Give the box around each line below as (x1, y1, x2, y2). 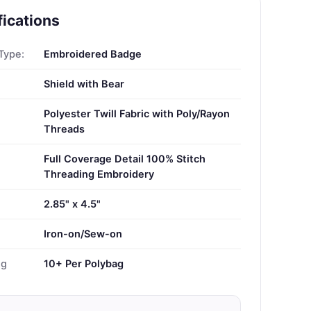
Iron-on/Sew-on (43, 227, 122, 240)
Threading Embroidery (43, 167, 154, 180)
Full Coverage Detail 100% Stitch (43, 152, 205, 165)
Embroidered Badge (43, 47, 142, 60)
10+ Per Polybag (43, 257, 124, 270)
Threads (43, 122, 85, 135)
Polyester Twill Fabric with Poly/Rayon (43, 107, 230, 120)
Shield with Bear (43, 77, 124, 90)
